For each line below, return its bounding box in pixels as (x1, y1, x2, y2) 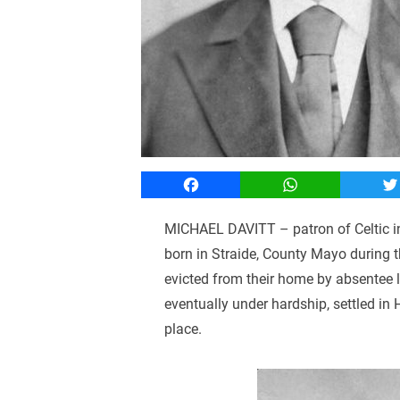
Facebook (190, 176, 253, 194)
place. (164, 321, 203, 338)
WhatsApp (289, 176, 355, 194)
